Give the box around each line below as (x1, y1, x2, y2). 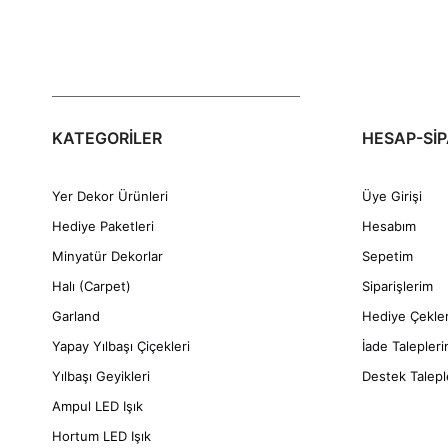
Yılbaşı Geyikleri (52, 368, 150, 385)
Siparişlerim (362, 278, 433, 295)
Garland (52, 308, 100, 325)
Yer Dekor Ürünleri (52, 188, 168, 205)
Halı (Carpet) (52, 278, 131, 295)
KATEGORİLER (52, 128, 162, 149)
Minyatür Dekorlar (52, 248, 163, 265)
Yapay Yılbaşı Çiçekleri (52, 338, 190, 355)
